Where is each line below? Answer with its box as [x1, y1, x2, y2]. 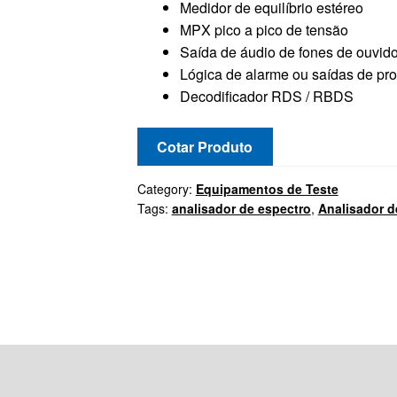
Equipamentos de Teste [195, 179, 339, 198]
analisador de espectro [171, 198, 311, 217]
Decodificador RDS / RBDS [179, 86, 354, 107]
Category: [136, 179, 196, 198]
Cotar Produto [157, 136, 253, 157]
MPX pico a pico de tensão [179, 19, 348, 41]
